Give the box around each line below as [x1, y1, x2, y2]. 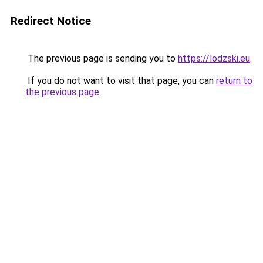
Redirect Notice [11, 14, 91, 28]
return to [216, 75, 252, 86]
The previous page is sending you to [25, 53, 178, 64]
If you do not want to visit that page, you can [25, 75, 216, 86]
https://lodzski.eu [178, 53, 250, 64]
